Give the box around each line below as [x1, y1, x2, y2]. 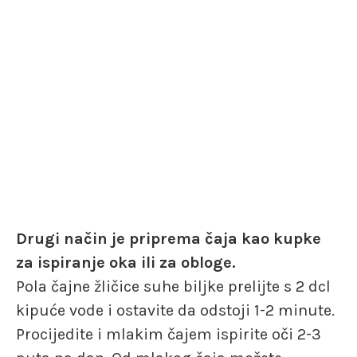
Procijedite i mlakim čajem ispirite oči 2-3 [16, 324, 321, 343]
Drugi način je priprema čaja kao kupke [16, 229, 321, 248]
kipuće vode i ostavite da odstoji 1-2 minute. [16, 300, 335, 320]
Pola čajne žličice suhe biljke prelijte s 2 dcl [16, 277, 331, 296]
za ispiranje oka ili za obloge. [16, 253, 236, 272]
